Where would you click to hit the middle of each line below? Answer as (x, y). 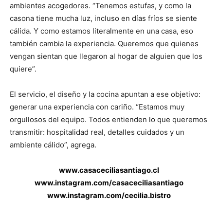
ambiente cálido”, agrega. (53, 145)
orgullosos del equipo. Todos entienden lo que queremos (109, 119)
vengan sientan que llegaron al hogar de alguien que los (106, 56)
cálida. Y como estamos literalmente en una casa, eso (101, 31)
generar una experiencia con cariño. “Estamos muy (97, 107)
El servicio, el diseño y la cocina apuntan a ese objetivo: (105, 94)
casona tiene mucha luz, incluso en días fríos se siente (103, 18)
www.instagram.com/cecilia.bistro (109, 195)
